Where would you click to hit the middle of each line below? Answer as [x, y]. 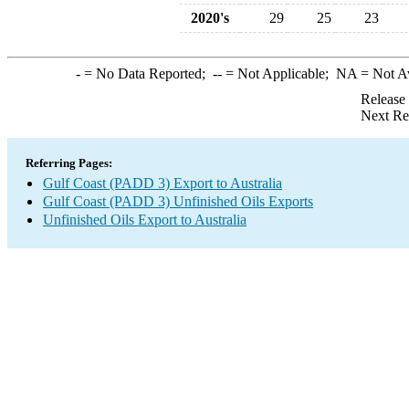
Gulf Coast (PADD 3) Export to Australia [163, 183]
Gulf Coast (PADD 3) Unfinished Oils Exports [178, 201]
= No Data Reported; [146, 73]
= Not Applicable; [278, 73]
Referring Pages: [69, 163]
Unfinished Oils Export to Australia [145, 220]
